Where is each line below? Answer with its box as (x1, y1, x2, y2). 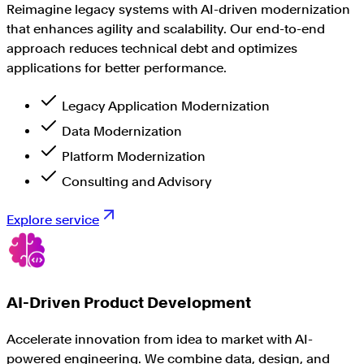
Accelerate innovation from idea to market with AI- (6, 331, 313, 347)
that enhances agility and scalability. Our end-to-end (6, 21, 325, 37)
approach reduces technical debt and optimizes (6, 41, 297, 57)
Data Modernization (62, 123, 182, 140)
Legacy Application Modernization (62, 98, 270, 115)
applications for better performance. (6, 60, 227, 76)
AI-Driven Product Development (6, 292, 251, 312)
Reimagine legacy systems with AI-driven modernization (6, 2, 350, 18)
